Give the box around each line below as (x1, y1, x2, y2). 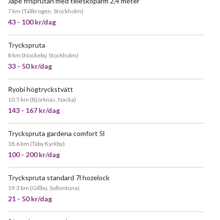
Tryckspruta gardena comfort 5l (8, 129, 105, 137)
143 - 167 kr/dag (8, 106, 60, 114)
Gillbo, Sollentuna (32, 184, 78, 192)
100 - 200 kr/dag (8, 150, 60, 159)
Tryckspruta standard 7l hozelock (8, 173, 110, 182)
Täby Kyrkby (32, 140, 63, 147)
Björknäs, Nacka (32, 96, 74, 103)
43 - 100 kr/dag (8, 18, 56, 26)
